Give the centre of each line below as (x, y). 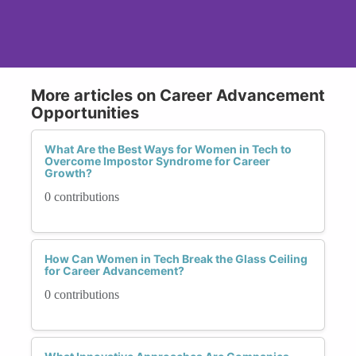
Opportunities (85, 112)
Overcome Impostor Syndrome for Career (157, 161)
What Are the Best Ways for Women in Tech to (168, 149)
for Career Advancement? (114, 270)
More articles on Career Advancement (178, 95)
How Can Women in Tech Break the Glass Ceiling (176, 258)
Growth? (68, 172)
